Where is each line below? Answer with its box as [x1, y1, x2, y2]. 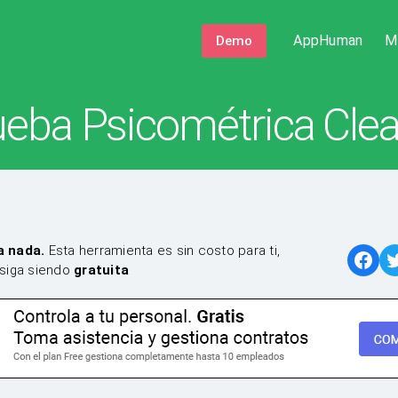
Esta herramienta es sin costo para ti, [44, 243, 280, 259]
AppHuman [293, 31, 363, 49]
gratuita [74, 262, 129, 278]
